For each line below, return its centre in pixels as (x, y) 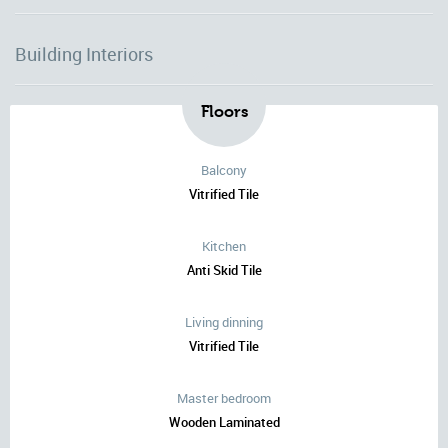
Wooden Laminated (224, 422)
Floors (224, 112)
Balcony (224, 170)
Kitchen (224, 246)
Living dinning (224, 322)
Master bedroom (224, 398)
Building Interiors (84, 54)
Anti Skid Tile (224, 270)
